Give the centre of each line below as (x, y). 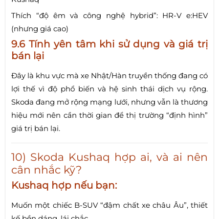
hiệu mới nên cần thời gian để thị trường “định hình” (109, 115)
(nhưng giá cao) (40, 28)
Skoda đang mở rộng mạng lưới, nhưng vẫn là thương (109, 102)
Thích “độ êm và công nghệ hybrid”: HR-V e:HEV (109, 15)
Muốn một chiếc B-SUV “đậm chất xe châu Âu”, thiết (109, 205)
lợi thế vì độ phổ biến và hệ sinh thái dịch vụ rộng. (109, 88)
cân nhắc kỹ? (46, 170)
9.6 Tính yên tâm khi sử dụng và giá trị (109, 44)
